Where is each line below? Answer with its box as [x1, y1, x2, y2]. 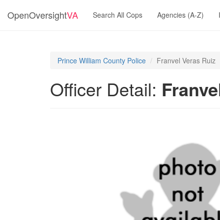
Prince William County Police [57, 55, 146, 65]
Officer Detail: [50, 76, 162, 101]
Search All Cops [93, 10, 142, 20]
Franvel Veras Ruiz [157, 55, 216, 65]
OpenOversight [7, 8, 67, 21]
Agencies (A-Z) [157, 10, 204, 20]
